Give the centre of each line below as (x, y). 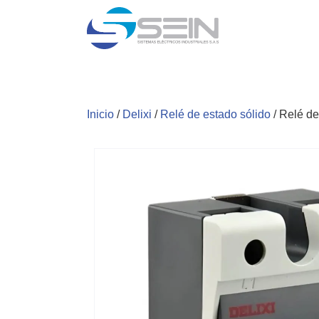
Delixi (137, 114)
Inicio (100, 114)
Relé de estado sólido (215, 114)
